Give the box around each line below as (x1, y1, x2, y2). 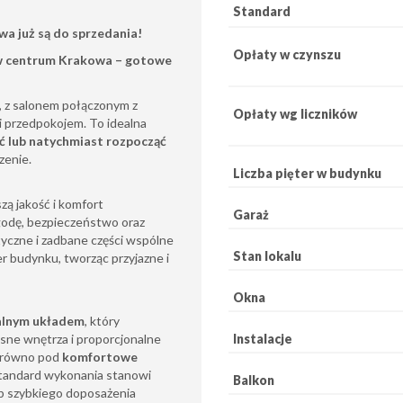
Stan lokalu (233, 247, 301, 264)
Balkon (233, 372, 274, 388)
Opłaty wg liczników (233, 105, 357, 121)
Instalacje (233, 330, 292, 346)
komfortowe (62, 349, 138, 364)
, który (85, 313, 120, 328)
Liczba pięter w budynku (233, 165, 381, 181)
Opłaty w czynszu (233, 46, 341, 62)
